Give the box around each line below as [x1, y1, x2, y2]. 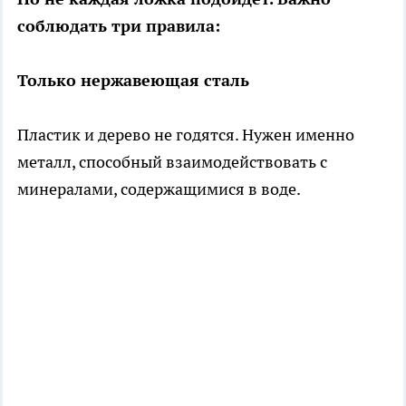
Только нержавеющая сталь [17, 70, 249, 92]
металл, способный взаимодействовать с [17, 151, 327, 173]
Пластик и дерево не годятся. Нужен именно [17, 124, 354, 146]
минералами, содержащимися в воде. [17, 179, 301, 200]
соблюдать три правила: [17, 15, 220, 37]
